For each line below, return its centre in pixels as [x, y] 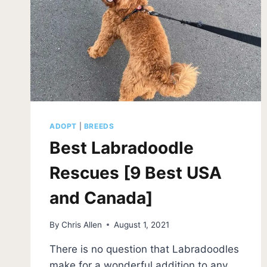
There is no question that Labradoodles [144, 249]
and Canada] [101, 198]
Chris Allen [82, 224]
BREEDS [99, 126]
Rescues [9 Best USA [136, 173]
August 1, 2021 [142, 224]
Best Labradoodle [122, 148]
